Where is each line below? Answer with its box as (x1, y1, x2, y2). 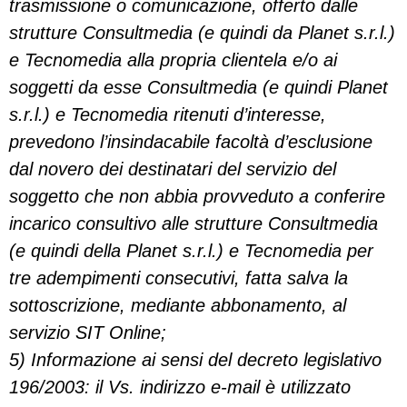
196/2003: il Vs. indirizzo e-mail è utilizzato (9, 377, 351, 397)
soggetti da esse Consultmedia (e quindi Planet (9, 77, 388, 97)
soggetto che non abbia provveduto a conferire (9, 186, 385, 206)
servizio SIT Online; (9, 323, 166, 342)
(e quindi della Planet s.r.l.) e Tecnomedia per (9, 241, 373, 261)
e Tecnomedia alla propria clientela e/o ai (9, 50, 337, 70)
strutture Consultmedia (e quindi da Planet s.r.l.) (9, 23, 395, 43)
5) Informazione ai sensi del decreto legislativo (9, 350, 382, 370)
